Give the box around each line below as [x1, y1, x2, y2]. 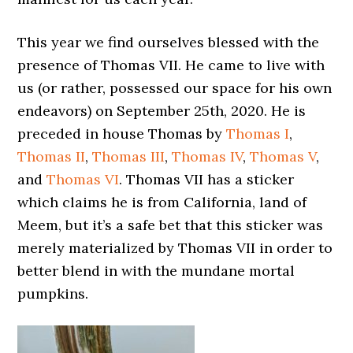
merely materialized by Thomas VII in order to [17, 239, 333, 257]
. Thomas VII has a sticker [119, 170, 295, 188]
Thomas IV [172, 147, 243, 165]
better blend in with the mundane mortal [17, 262, 295, 280]
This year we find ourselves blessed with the [17, 33, 320, 51]
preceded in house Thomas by [17, 124, 227, 143]
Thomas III [92, 147, 165, 165]
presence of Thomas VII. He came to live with [17, 56, 325, 74]
